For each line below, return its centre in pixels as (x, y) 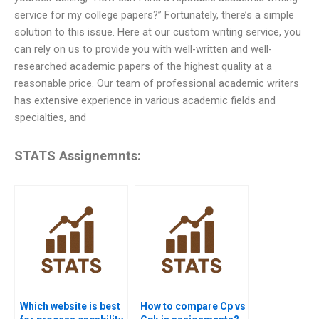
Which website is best (70, 306)
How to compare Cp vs (193, 306)
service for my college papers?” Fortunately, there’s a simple (154, 15)
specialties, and (50, 118)
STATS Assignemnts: (78, 156)
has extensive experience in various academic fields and (145, 101)
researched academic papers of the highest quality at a (143, 67)
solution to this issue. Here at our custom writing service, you (158, 32)
